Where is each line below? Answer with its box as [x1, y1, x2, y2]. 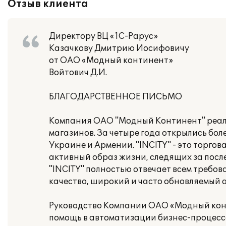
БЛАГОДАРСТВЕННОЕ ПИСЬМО [49, 92, 182, 102]
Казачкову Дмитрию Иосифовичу [49, 43, 189, 53]
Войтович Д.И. [49, 68, 107, 78]
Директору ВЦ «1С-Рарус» [49, 31, 158, 41]
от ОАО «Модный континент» [49, 55, 173, 66]
